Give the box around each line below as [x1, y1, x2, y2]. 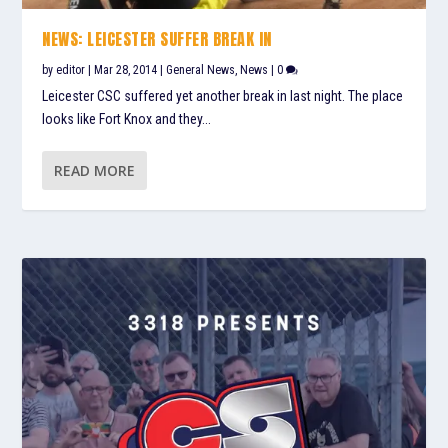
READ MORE [54, 160, 136, 180]
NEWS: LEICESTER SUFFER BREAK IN [42, 26, 272, 51]
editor [56, 62, 86, 77]
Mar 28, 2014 [94, 62, 158, 77]
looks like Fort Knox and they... [42, 110, 212, 127]
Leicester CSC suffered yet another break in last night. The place [42, 87, 404, 104]
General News [166, 62, 236, 77]
